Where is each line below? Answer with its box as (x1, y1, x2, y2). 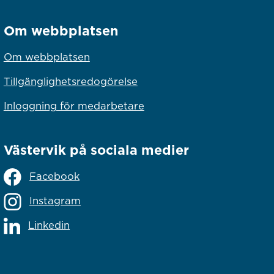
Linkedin (28, 218, 70, 231)
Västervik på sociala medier (3, 141, 189, 158)
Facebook (29, 169, 80, 182)
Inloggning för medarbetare (3, 100, 144, 113)
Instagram (29, 194, 81, 207)
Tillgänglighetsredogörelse (3, 75, 138, 88)
